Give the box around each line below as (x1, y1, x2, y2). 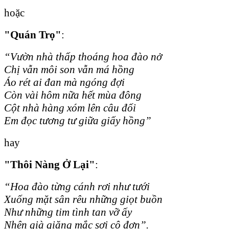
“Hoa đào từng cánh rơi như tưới (4, 180, 150, 193)
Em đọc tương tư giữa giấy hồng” (4, 114, 151, 127)
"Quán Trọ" (4, 28, 61, 41)
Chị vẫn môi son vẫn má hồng (4, 63, 134, 76)
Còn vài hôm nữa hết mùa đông (4, 88, 142, 101)
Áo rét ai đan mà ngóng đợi (4, 76, 125, 88)
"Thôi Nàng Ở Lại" (4, 158, 95, 171)
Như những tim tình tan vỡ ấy (4, 205, 132, 218)
